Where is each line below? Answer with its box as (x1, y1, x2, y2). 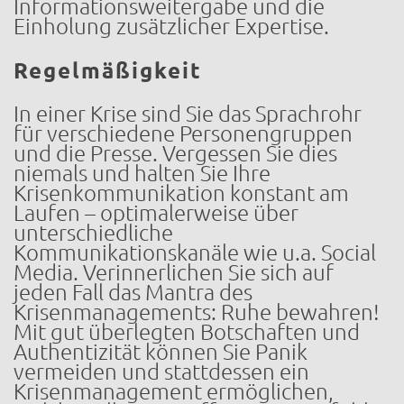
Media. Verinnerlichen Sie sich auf (14, 260, 334, 285)
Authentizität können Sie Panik (14, 339, 308, 364)
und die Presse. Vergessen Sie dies (14, 141, 337, 166)
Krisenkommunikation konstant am (14, 180, 349, 206)
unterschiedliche (14, 220, 173, 245)
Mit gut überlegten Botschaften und (14, 319, 360, 344)
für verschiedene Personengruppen (14, 121, 353, 146)
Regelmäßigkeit (14, 58, 202, 83)
